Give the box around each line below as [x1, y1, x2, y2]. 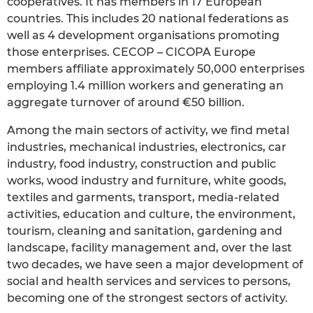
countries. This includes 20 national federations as [7, 11, 289, 25]
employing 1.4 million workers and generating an [7, 78, 284, 92]
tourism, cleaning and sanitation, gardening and [7, 224, 282, 238]
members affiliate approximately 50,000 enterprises [7, 61, 305, 75]
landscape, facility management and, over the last [7, 240, 292, 254]
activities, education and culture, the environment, [7, 207, 296, 221]
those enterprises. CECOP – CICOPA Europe [7, 45, 256, 59]
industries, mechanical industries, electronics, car [7, 140, 286, 154]
